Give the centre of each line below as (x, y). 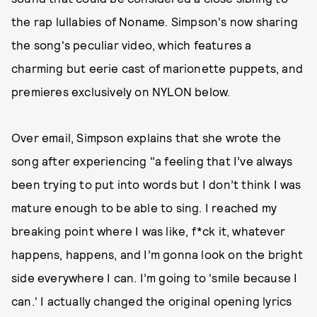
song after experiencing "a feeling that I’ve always (152, 161)
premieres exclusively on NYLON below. (121, 91)
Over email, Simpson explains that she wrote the (146, 137)
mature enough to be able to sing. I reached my (144, 207)
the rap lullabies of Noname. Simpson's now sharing (155, 21)
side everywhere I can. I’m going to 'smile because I (155, 277)
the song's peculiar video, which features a (132, 45)
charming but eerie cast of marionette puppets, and (157, 68)
